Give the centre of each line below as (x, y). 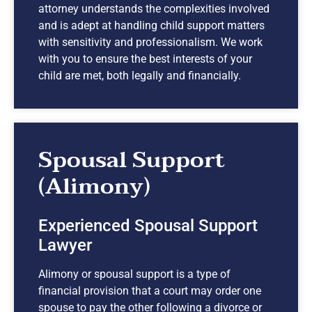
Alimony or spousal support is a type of (134, 274)
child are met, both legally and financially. (140, 75)
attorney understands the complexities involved (154, 8)
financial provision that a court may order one (150, 290)
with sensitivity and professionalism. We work (150, 42)
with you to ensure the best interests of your (145, 58)
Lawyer (65, 245)
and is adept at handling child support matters (151, 25)
